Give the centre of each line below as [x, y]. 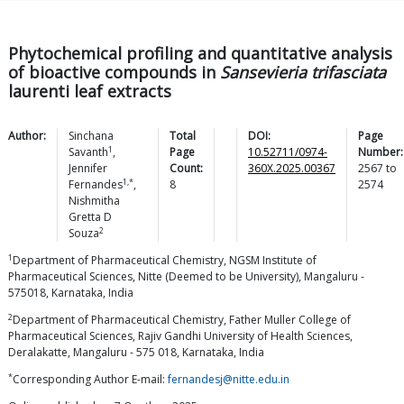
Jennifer [88, 169]
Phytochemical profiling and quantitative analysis [200, 54]
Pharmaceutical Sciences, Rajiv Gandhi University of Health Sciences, [180, 336]
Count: [186, 169]
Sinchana [91, 136]
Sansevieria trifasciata [303, 73]
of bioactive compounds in [114, 73]
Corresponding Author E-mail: [90, 380]
